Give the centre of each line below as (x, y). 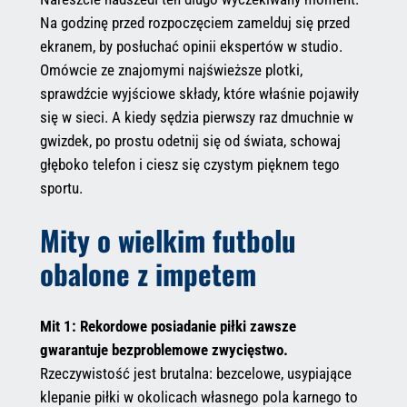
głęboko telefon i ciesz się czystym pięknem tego (189, 165)
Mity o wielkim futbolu (168, 240)
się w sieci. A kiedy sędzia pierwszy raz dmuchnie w (196, 118)
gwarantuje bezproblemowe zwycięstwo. (164, 349)
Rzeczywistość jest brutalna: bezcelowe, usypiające (195, 373)
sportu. (61, 189)
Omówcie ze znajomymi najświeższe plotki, (171, 70)
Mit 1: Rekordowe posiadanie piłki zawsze (168, 326)
